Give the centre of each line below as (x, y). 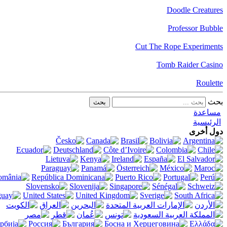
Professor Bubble (195, 28)
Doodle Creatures (195, 10)
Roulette (210, 83)
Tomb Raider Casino (190, 64)
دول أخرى (206, 131)
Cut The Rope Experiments (179, 46)
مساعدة (207, 112)
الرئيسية (207, 122)
